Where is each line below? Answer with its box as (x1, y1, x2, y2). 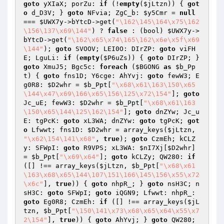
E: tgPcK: (23, 117, 63, 124)
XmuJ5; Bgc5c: (39, 63, 99, 70)
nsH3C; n (163, 180, 199, 187)
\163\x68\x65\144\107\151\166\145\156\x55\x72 (23, 171, 199, 178)
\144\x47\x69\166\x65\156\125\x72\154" (23, 90, 171, 97)
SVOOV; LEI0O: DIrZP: (71, 45, 159, 52)
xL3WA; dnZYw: (79, 117, 139, 124)
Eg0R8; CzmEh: (39, 198, 99, 205)
